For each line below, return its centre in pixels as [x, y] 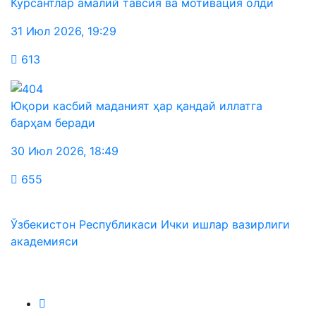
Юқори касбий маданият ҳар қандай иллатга [136, 105]
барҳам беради [53, 122]
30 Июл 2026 [47, 151]
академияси [44, 241]
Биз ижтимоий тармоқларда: [111, 269]
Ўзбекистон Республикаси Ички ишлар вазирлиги [150, 224]
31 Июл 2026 [46, 31]
